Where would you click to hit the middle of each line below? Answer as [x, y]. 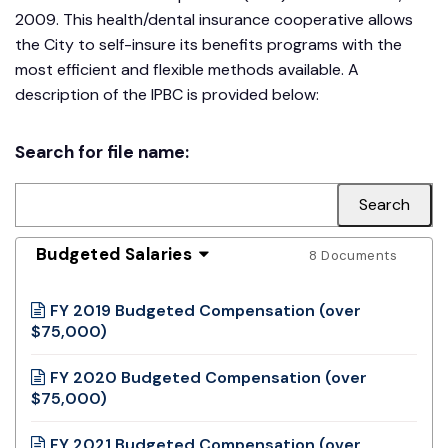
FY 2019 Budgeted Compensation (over [205, 310]
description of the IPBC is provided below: [167, 94]
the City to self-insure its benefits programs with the [208, 44]
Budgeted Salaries [114, 253]
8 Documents [353, 255]
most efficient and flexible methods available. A [187, 69]
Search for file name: [102, 151]
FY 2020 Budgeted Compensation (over [208, 377]
